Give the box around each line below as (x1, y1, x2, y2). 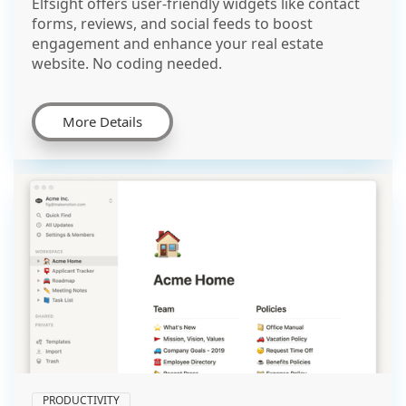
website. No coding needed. (32, 53, 222, 73)
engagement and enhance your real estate (32, 33, 324, 53)
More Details (63, 111, 142, 130)
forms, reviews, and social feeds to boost (32, 13, 313, 34)
